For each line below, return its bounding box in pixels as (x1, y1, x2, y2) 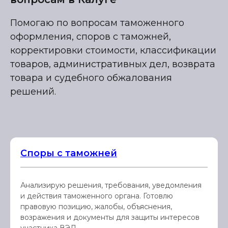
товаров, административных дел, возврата (10, 59, 215, 70)
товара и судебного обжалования (10, 72, 172, 83)
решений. (10, 86, 56, 97)
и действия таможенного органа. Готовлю (20, 191, 173, 201)
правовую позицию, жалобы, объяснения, (20, 202, 172, 211)
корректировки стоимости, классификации (10, 45, 216, 56)
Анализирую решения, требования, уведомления (20, 181, 202, 190)
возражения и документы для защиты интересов (20, 213, 199, 222)
